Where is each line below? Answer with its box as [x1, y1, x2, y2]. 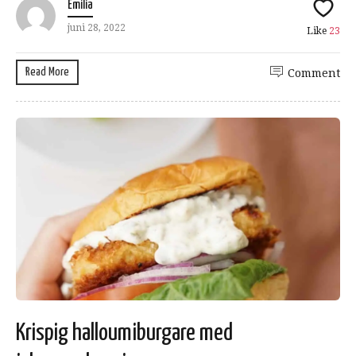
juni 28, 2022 [68, 22, 126, 34]
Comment [288, 67, 340, 80]
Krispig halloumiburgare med [16, 320, 233, 345]
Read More [25, 66, 69, 79]
